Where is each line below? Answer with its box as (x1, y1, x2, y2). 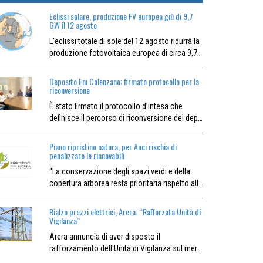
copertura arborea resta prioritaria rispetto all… (49, 178, 203, 188)
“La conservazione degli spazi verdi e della (49, 167, 190, 176)
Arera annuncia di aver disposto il (49, 232, 160, 241)
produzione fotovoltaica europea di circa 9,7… (49, 48, 202, 58)
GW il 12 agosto (49, 19, 97, 31)
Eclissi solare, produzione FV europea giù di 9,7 (49, 10, 193, 22)
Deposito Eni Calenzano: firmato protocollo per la (49, 75, 199, 87)
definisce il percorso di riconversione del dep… (49, 113, 203, 123)
